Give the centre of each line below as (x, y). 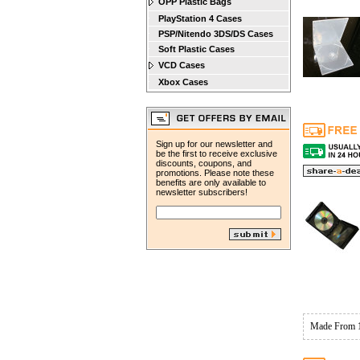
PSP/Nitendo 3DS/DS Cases (216, 34)
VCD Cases (182, 65)
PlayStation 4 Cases (200, 18)
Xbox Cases (183, 82)
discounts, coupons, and (204, 163)
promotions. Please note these (215, 173)
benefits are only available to (211, 182)
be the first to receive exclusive (217, 153)
